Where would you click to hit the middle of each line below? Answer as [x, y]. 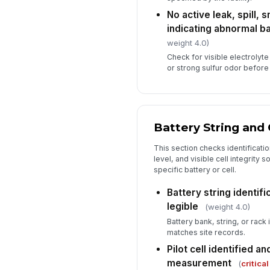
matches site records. [206, 232]
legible [182, 207]
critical [255, 263]
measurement [199, 263]
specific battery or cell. [195, 169]
